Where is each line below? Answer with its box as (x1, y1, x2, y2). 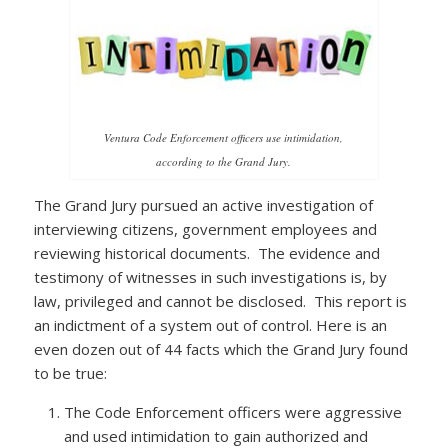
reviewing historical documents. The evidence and (33, 242, 380, 263)
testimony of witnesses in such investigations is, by (33, 266, 387, 287)
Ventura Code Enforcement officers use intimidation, (104, 129, 344, 145)
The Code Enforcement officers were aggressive (63, 402, 402, 423)
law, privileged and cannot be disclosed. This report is (33, 290, 407, 311)
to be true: (33, 362, 107, 383)
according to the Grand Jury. (156, 153, 292, 169)
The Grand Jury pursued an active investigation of (33, 194, 373, 215)
